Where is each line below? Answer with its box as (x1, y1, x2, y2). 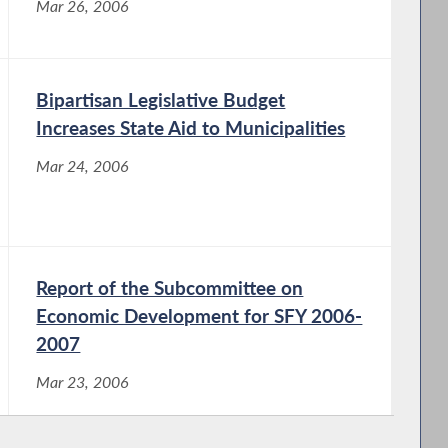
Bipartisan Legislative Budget (36, 87, 286, 111)
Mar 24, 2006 (36, 156, 130, 175)
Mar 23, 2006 (36, 372, 130, 391)
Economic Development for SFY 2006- (36, 303, 363, 327)
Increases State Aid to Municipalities (36, 115, 346, 139)
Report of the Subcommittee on (36, 275, 304, 299)
